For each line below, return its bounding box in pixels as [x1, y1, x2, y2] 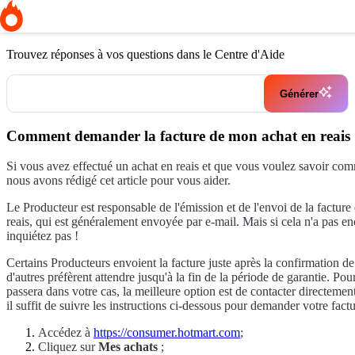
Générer [280, 87, 319, 100]
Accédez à [38, 326, 90, 340]
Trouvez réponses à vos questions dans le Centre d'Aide [6, 48, 284, 61]
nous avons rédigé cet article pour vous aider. [6, 174, 231, 188]
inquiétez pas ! [6, 229, 78, 243]
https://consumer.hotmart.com [94, 326, 240, 340]
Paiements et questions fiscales [81, 6, 233, 20]
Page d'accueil [6, 6, 78, 20]
